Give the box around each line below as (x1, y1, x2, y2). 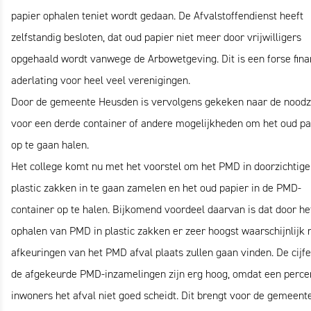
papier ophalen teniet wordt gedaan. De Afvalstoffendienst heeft (11, 9, 303, 22)
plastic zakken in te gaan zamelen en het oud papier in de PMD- (11, 181, 301, 194)
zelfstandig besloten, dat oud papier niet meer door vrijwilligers (11, 31, 301, 44)
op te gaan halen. (11, 138, 89, 151)
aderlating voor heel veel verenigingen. (11, 74, 190, 87)
